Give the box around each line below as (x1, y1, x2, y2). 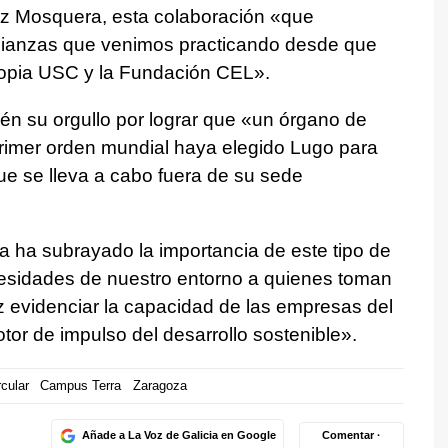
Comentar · (322, 429, 381, 442)
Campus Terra (40, 378, 121, 394)
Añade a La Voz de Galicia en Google (81, 429, 276, 442)
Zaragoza (132, 378, 187, 394)
